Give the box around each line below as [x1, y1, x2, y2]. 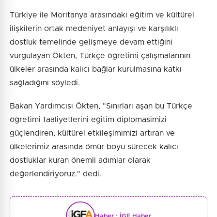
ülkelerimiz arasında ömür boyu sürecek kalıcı [10, 143, 178, 151]
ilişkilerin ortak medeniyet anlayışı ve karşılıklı [10, 25, 178, 32]
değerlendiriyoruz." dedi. [10, 170, 101, 178]
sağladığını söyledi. [10, 79, 80, 87]
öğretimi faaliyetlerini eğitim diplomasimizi [10, 116, 167, 124]
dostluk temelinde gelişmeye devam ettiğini [10, 38, 172, 46]
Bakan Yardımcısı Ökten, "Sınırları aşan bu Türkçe [10, 102, 192, 110]
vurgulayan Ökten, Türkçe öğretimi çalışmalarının [10, 52, 190, 60]
